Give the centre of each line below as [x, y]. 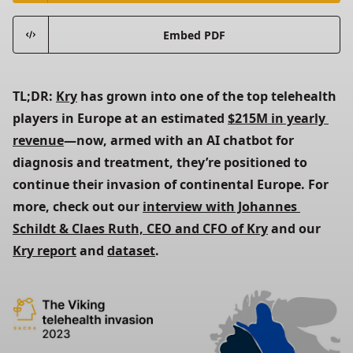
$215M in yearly [277, 118]
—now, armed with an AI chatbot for [179, 140]
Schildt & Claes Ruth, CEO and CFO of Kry [140, 229]
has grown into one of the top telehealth [207, 96]
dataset [131, 251]
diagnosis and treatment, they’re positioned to [160, 162]
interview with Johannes [220, 206]
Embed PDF [194, 35]
